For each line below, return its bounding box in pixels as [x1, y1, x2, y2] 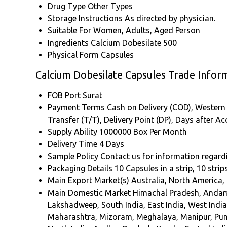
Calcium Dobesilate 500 [91, 38, 177, 48]
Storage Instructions [48, 14, 123, 23]
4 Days [99, 139, 124, 149]
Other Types [88, 2, 133, 11]
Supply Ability [48, 127, 97, 137]
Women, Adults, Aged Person [93, 26, 200, 35]
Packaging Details [48, 164, 112, 173]
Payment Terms [48, 103, 105, 112]
